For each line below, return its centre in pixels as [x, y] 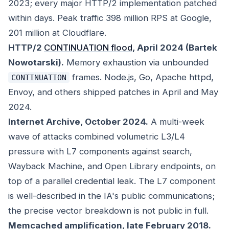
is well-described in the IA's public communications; [111, 196]
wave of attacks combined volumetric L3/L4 [97, 137]
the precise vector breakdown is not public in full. [108, 211]
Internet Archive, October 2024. [78, 122]
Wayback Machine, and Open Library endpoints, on [112, 166]
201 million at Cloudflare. [57, 33]
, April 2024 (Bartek [175, 48]
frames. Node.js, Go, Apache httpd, [141, 77]
